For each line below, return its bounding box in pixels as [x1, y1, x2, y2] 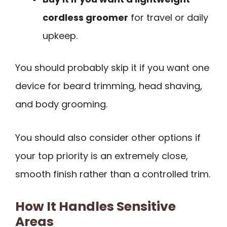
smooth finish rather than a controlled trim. [15, 168, 210, 181]
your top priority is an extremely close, [15, 149, 188, 163]
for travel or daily [128, 11, 208, 24]
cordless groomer [43, 11, 128, 24]
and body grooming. [15, 97, 107, 110]
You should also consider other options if [15, 131, 201, 144]
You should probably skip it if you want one [15, 61, 209, 74]
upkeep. [43, 29, 78, 42]
